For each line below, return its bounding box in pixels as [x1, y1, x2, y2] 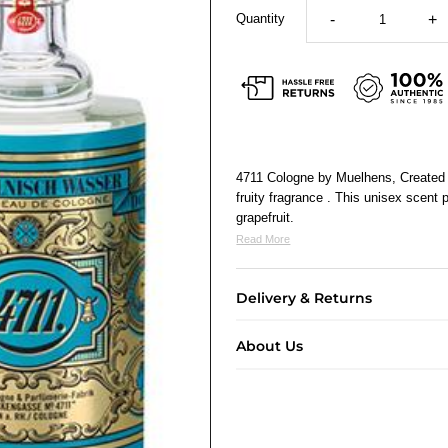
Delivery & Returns [236, 288, 373, 307]
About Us [236, 337, 304, 356]
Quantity [236, 10, 286, 26]
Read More [236, 232, 291, 245]
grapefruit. [236, 209, 295, 225]
